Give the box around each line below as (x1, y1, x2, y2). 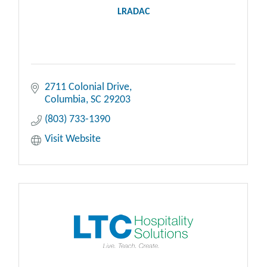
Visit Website (44, 133, 101, 145)
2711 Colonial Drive (44, 82, 129, 94)
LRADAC (117, 7, 150, 17)
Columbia (44, 94, 86, 106)
